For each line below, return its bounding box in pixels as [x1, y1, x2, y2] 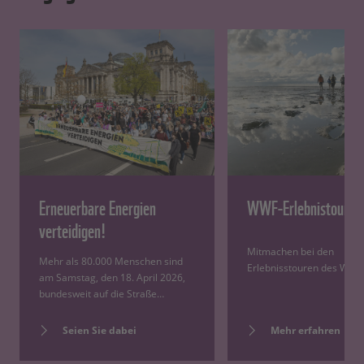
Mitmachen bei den [247, 245, 334, 259]
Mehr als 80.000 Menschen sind [39, 254, 183, 269]
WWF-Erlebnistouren [247, 192, 362, 222]
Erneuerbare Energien [39, 192, 156, 222]
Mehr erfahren [271, 323, 340, 338]
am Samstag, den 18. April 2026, [39, 271, 185, 285]
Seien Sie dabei [63, 323, 136, 338]
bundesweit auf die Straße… [39, 287, 164, 301]
